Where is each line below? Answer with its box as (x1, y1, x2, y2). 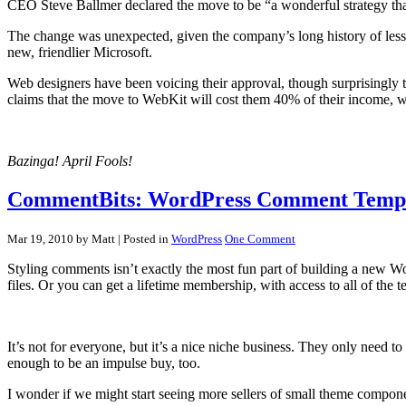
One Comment (225, 232, 295, 246)
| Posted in (115, 232, 171, 246)
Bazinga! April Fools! (7, 153, 132, 169)
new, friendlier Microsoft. (7, 44, 152, 61)
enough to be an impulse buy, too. (7, 355, 200, 372)
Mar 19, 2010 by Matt (7, 232, 115, 246)
